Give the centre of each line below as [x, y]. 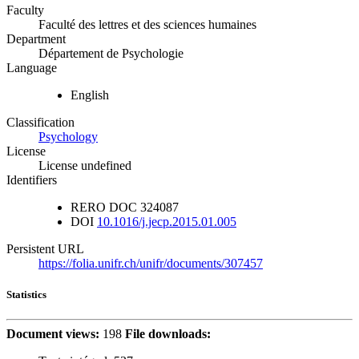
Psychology [68, 136]
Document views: [53, 334]
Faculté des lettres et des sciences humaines [147, 24]
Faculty [25, 10]
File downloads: [168, 334]
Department [36, 38]
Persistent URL [45, 248]
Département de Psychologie [111, 53]
